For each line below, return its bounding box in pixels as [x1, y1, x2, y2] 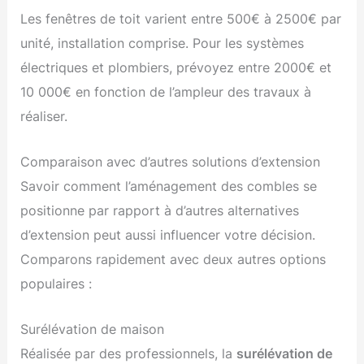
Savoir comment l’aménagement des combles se [20, 177, 318, 194]
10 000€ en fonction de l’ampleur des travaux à [20, 83, 312, 100]
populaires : [20, 275, 93, 292]
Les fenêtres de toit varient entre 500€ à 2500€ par [20, 10, 342, 27]
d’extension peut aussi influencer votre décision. [20, 226, 316, 243]
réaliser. [20, 107, 68, 124]
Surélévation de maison [20, 321, 165, 338]
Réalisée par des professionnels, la [20, 345, 237, 362]
